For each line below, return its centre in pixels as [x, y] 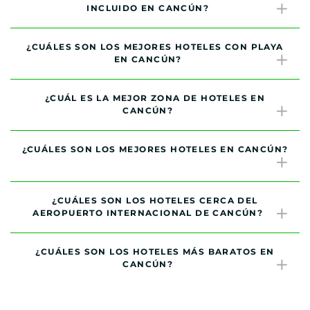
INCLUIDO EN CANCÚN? [148, 8]
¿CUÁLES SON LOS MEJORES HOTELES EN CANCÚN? [155, 149]
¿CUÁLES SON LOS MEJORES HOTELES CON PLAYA [155, 47]
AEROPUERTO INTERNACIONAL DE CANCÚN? [148, 213]
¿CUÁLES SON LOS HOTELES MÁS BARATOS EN [155, 252]
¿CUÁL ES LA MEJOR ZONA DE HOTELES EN [155, 98]
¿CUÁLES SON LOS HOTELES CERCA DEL [155, 200]
